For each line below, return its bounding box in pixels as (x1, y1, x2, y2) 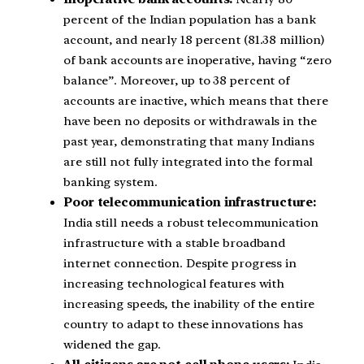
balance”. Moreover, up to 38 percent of (63, 73, 291, 89)
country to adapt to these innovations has (63, 317, 303, 332)
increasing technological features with (63, 276, 285, 292)
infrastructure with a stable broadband (63, 236, 286, 251)
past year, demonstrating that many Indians (63, 134, 314, 149)
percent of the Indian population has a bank (63, 12, 316, 28)
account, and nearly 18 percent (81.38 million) (63, 32, 325, 48)
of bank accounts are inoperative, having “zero (63, 53, 332, 68)
